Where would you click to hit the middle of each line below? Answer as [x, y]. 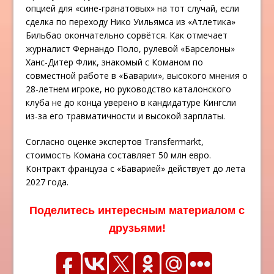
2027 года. [47, 182]
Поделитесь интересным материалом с [137, 211]
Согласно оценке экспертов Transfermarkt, [115, 142]
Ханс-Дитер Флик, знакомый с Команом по [115, 62]
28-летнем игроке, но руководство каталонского [129, 89]
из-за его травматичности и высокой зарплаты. [126, 116]
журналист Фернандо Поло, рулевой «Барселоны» [131, 49]
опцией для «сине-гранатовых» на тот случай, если [133, 9]
